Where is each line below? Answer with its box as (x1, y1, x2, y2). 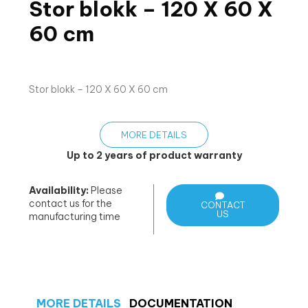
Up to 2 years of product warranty (66, 149, 242, 162)
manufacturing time (29, 210, 120, 223)
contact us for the (29, 197, 112, 210)
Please (89, 184, 122, 197)
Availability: (29, 184, 89, 197)
